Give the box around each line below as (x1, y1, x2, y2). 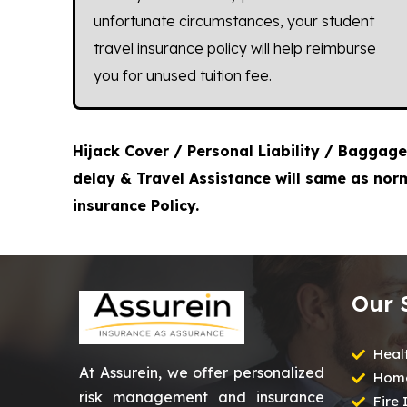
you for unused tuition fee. (93, 65, 272, 84)
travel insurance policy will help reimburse (93, 38, 376, 57)
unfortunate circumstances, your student (93, 11, 374, 30)
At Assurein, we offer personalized (79, 362, 324, 382)
